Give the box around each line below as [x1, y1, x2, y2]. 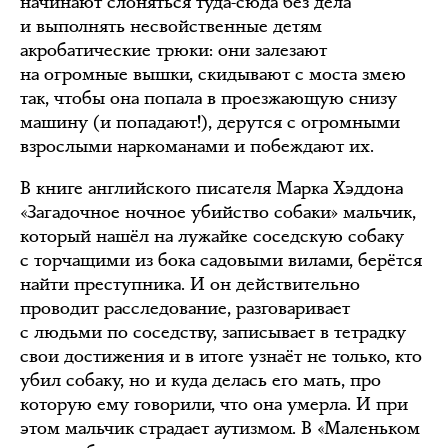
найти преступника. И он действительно [20, 272, 360, 296]
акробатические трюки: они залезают [20, 38, 327, 62]
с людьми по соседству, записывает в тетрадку [20, 320, 406, 344]
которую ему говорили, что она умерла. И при [20, 392, 408, 416]
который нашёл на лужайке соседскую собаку [20, 224, 404, 248]
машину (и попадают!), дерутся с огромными [20, 110, 400, 134]
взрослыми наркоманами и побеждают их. [20, 134, 374, 158]
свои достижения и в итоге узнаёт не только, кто [20, 344, 422, 368]
